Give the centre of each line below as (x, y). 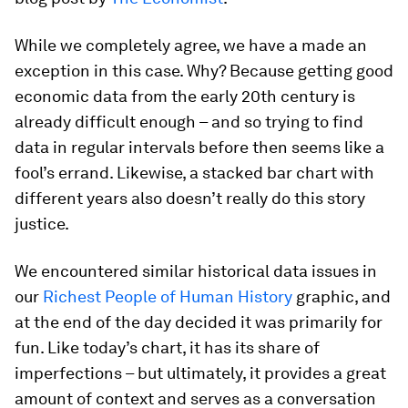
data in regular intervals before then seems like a (199, 147)
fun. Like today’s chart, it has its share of (167, 347)
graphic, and (342, 296)
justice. (42, 223)
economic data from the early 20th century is (185, 96)
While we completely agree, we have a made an (191, 45)
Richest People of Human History (168, 296)
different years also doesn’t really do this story (190, 198)
